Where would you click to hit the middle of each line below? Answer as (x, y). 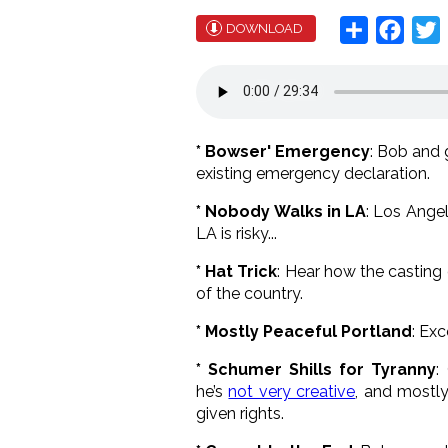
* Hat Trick (237, 271)
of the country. (251, 293)
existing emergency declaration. (313, 173)
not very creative (292, 391)
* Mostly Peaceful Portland (304, 331)
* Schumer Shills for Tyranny (316, 369)
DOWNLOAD (264, 28)
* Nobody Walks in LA (281, 211)
